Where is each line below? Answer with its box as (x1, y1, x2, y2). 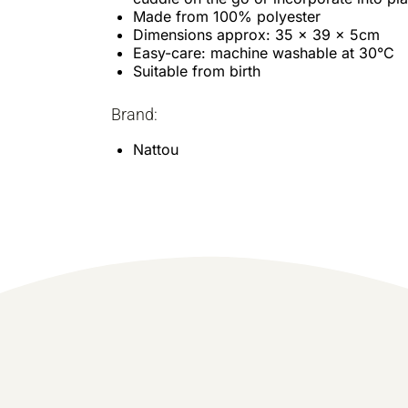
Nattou (133, 140, 178, 159)
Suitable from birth (133, 62, 260, 81)
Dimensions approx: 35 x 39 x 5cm (133, 25, 380, 45)
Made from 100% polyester (133, 7, 321, 26)
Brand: (111, 105, 158, 125)
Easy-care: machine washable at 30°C (133, 44, 394, 63)
